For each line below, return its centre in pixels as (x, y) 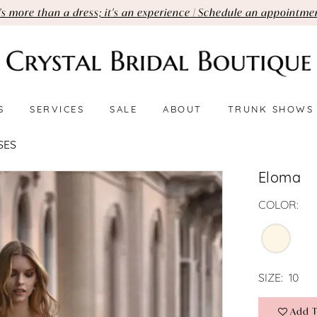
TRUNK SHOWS (271, 110)
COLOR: (278, 206)
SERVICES (57, 110)
